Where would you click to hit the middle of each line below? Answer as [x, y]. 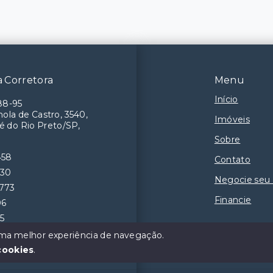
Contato [232, 159]
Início [226, 99]
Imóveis [232, 119]
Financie [233, 200]
